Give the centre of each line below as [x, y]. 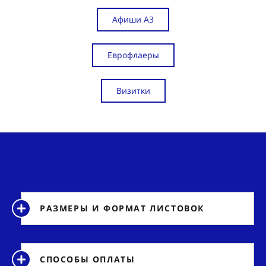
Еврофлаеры [133, 55]
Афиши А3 [133, 19]
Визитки [133, 90]
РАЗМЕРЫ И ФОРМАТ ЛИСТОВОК [122, 208]
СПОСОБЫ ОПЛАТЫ [88, 259]
